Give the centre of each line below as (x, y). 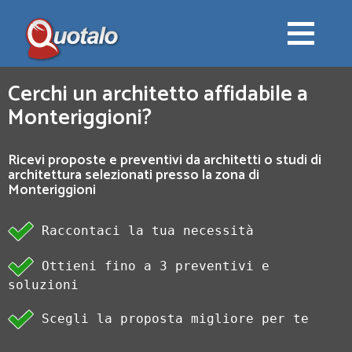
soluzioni (43, 285)
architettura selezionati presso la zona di (134, 175)
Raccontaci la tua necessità (144, 231)
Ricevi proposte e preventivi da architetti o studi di (165, 160)
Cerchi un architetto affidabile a (158, 94)
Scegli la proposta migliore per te (171, 319)
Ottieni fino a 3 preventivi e (152, 266)
